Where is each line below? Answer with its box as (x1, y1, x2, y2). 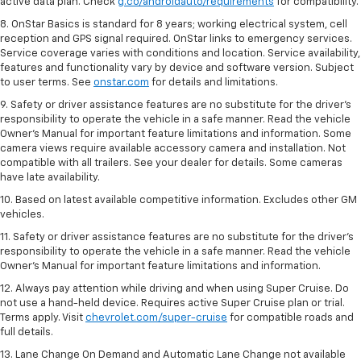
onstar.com (93, 77, 149, 89)
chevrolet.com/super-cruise (85, 313, 227, 324)
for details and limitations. (149, 77, 278, 89)
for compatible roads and (227, 313, 354, 324)
